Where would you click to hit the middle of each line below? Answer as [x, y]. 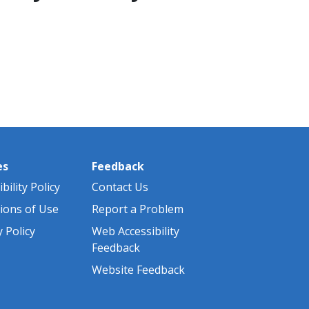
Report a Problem [138, 209]
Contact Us [120, 187]
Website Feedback [138, 269]
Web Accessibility [136, 231]
